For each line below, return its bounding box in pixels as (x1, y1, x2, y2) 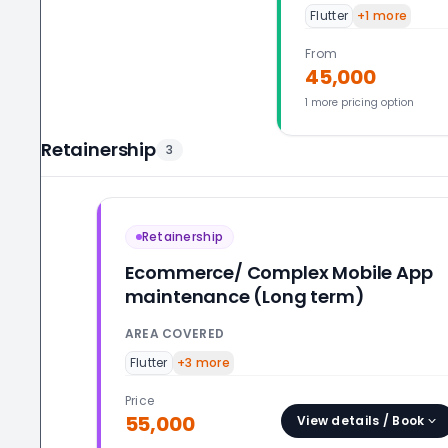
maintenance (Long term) (124, 284, 365, 309)
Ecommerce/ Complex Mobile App (124, 260, 433, 285)
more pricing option (308, 95, 414, 110)
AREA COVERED (124, 325, 225, 342)
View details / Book (296, 412, 425, 429)
